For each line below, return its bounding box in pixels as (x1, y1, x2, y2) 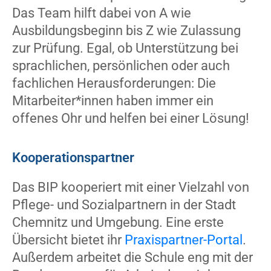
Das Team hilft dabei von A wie (12, 5, 191, 21)
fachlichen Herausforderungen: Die (12, 75, 216, 91)
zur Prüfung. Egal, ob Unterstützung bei (12, 40, 238, 56)
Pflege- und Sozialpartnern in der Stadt (12, 197, 236, 213)
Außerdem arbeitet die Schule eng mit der (12, 249, 253, 266)
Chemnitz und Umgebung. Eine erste (12, 214, 224, 230)
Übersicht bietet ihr (12, 232, 125, 248)
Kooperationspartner (12, 149, 134, 166)
